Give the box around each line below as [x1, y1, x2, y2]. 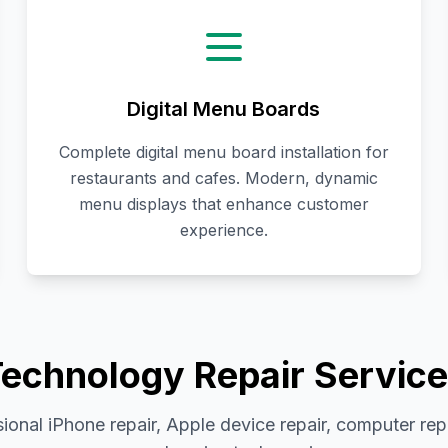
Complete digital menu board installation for [58, 142, 389, 163]
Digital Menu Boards [127, 97, 321, 122]
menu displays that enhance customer [78, 194, 369, 215]
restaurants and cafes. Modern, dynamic [69, 168, 378, 189]
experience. [179, 220, 268, 241]
